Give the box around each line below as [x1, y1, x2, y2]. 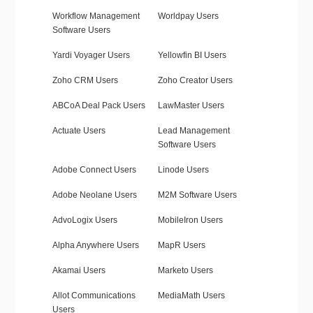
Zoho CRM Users [52, 75, 118, 86]
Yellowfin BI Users [157, 50, 226, 61]
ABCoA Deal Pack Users [52, 101, 145, 111]
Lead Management [157, 126, 230, 136]
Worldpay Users [157, 11, 219, 22]
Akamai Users [52, 265, 105, 276]
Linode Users [157, 165, 209, 175]
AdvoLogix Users [52, 215, 117, 226]
